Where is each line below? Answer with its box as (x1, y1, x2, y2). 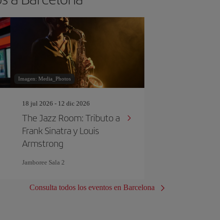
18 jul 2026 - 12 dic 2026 (22, 100, 90, 107)
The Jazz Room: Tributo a (22, 111, 120, 124)
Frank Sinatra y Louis (22, 124, 99, 137)
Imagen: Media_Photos (18, 76, 71, 82)
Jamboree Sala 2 (22, 159, 65, 166)
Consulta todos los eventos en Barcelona (29, 183, 155, 192)
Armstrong (22, 137, 63, 150)
